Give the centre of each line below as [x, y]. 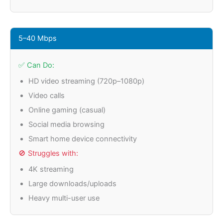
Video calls [47, 96]
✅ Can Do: [36, 65]
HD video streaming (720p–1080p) [86, 81]
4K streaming [51, 169]
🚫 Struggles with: [48, 153]
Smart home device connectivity [83, 139]
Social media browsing [66, 124]
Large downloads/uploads [72, 184]
